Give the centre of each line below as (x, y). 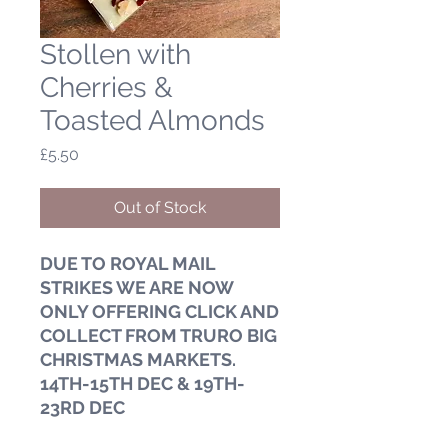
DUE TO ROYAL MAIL (127, 263)
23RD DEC (82, 407)
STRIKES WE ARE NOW (136, 287)
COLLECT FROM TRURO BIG (158, 335)
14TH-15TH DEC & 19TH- (142, 383)
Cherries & (106, 87)
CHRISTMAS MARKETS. (138, 359)
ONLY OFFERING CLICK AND (159, 311)
